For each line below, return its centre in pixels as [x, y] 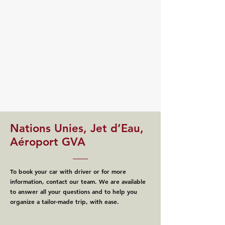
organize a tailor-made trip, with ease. [65, 201]
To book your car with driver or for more [68, 171]
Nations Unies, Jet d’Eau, [77, 128]
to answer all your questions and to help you [74, 191]
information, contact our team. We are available [78, 181]
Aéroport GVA [48, 142]
